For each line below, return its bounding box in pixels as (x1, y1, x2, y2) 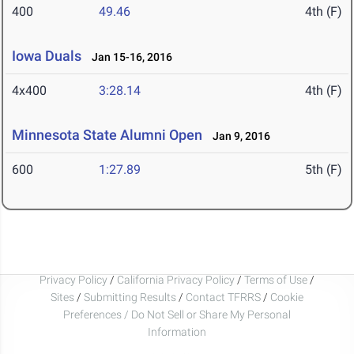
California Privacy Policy (117, 273, 235, 286)
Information (148, 325, 206, 338)
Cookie (270, 290, 303, 303)
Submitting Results (84, 290, 176, 303)
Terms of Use (244, 273, 307, 286)
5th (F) (305, 162, 342, 178)
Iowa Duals (12, 47, 81, 65)
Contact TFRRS (186, 290, 263, 303)
